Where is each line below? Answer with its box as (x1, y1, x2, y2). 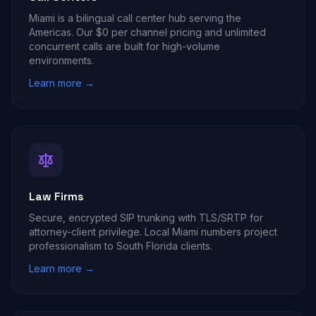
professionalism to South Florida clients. (29, 240, 212, 252)
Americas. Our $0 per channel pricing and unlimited (29, 26, 266, 38)
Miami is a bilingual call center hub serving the (29, 12, 241, 24)
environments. (29, 54, 94, 66)
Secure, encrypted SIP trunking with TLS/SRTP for (29, 212, 263, 224)
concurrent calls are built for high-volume (29, 40, 220, 52)
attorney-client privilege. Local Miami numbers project (29, 226, 277, 238)
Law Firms (29, 189, 84, 204)
